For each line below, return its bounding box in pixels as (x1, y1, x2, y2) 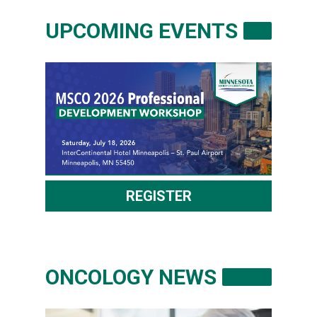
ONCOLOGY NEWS (45, 265, 217, 289)
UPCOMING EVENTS (45, 18, 238, 43)
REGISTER (125, 188, 192, 204)
